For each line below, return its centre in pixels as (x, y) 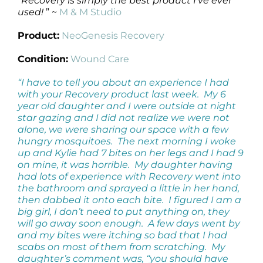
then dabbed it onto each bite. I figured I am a (129, 200)
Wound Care (100, 59)
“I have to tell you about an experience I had (123, 82)
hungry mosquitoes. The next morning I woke (127, 141)
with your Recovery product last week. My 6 (122, 94)
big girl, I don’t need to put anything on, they (124, 211)
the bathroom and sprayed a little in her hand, (129, 188)
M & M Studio (90, 12)
